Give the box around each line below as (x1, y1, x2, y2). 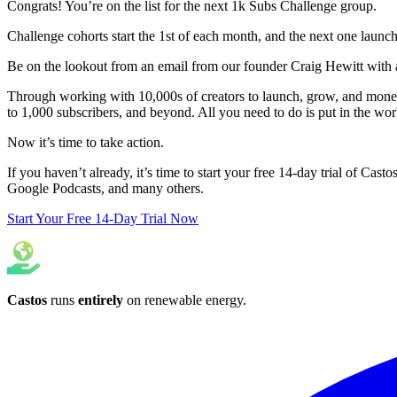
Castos (7, 292, 47, 307)
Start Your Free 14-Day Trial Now (7, 210, 198, 226)
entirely (78, 292, 123, 307)
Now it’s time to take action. (7, 134, 164, 150)
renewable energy (144, 292, 243, 307)
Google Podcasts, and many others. (7, 180, 204, 196)
